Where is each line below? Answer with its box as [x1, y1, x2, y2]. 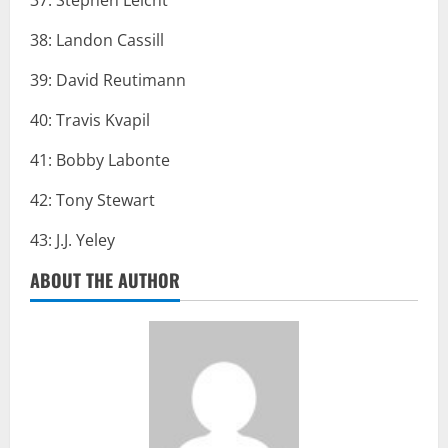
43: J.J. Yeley [30, 229, 115, 252]
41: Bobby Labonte [30, 149, 170, 172]
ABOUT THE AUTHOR [30, 267, 180, 294]
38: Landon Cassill [30, 29, 164, 52]
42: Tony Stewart [30, 189, 155, 212]
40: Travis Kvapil [30, 109, 150, 132]
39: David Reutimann [30, 69, 186, 92]
